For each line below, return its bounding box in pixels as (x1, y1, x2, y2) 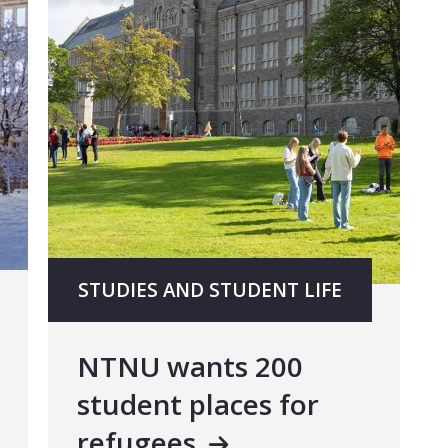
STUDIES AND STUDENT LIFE (77, 277, 342, 304)
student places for (76, 384, 319, 423)
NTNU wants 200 (76, 346, 303, 385)
